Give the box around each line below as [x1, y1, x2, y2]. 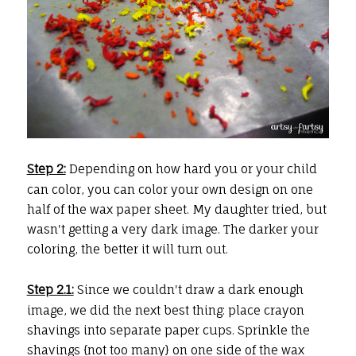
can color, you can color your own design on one [26, 182, 313, 198]
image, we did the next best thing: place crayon [26, 303, 304, 319]
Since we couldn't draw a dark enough [73, 282, 304, 298]
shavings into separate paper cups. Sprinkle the [26, 323, 310, 339]
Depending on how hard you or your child [65, 161, 317, 177]
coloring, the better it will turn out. [26, 242, 228, 257]
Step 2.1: [26, 282, 74, 298]
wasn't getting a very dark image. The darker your [26, 222, 319, 238]
